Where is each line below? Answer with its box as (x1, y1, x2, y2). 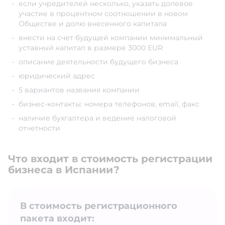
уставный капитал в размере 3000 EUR (19, 43, 163, 53)
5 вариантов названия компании (19, 85, 140, 95)
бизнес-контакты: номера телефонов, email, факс (19, 99, 199, 109)
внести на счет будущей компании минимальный (19, 33, 203, 43)
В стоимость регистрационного (20, 200, 177, 212)
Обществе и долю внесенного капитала (19, 19, 167, 29)
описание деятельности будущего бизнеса (19, 57, 178, 67)
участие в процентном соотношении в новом (19, 9, 188, 19)
